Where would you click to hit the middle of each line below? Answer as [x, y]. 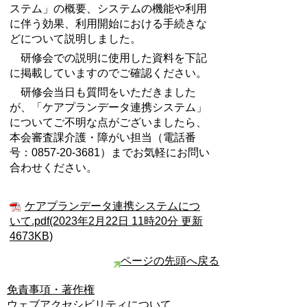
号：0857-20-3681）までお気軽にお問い [110, 152]
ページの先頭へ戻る [170, 261]
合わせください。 [53, 168]
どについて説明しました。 [75, 39]
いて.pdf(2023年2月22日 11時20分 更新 [106, 221]
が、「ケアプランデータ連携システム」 [108, 107]
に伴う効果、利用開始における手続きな [108, 24]
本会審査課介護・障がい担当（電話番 [103, 137]
